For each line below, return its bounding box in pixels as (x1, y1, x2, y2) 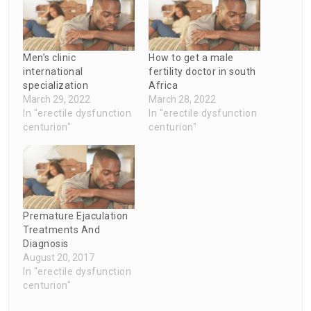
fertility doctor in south (149, 65, 256, 77)
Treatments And (23, 224, 100, 235)
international (23, 65, 83, 77)
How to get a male (149, 51, 234, 63)
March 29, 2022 (23, 93, 90, 105)
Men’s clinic (23, 51, 76, 63)
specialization (23, 79, 88, 91)
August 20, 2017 (23, 251, 94, 263)
